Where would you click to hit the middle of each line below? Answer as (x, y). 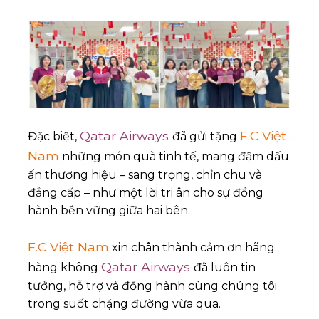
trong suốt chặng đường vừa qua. (124, 304)
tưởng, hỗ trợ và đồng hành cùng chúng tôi (152, 286)
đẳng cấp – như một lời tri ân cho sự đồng (146, 193)
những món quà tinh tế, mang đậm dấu (174, 157)
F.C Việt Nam (68, 247)
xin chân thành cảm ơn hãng (192, 248)
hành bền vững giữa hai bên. (109, 211)
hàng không (64, 268)
